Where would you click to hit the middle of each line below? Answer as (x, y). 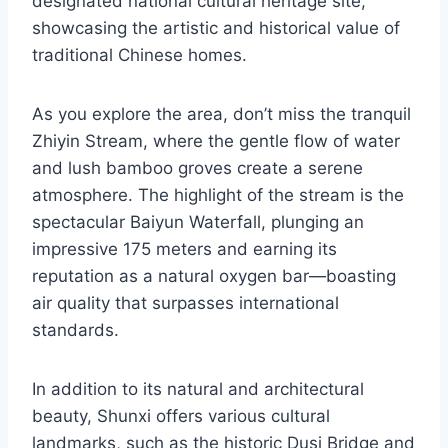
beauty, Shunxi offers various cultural (181, 416)
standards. (75, 330)
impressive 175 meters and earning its (184, 249)
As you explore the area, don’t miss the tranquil (221, 114)
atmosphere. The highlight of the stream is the (218, 195)
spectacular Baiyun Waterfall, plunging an (198, 222)
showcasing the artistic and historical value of (216, 28)
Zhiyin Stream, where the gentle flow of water (216, 141)
